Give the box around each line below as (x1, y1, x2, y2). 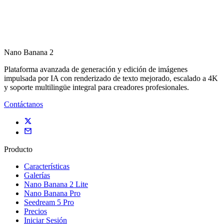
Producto (4, 144, 32, 153)
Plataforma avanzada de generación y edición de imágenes (4, 64, 187, 73)
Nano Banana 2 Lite (24, 179, 88, 188)
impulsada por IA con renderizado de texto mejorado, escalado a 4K (4, 73, 218, 82)
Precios (24, 206, 47, 215)
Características (24, 161, 69, 170)
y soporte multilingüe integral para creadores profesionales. (4, 82, 189, 91)
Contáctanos (4, 99, 43, 108)
